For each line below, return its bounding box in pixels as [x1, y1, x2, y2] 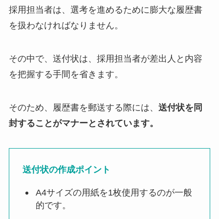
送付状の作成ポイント [22, 165, 110, 175]
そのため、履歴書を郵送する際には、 [8, 102, 158, 112]
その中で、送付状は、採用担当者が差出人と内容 [8, 53, 202, 64]
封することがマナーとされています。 [8, 118, 158, 128]
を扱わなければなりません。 [8, 21, 123, 30]
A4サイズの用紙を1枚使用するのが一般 [35, 188, 192, 198]
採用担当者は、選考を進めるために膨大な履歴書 [8, 5, 202, 15]
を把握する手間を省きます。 [8, 69, 123, 79]
